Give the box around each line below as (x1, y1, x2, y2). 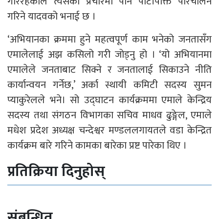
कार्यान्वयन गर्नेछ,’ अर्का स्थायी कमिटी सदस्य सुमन (7, 76, 212, 94)
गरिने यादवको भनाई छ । (7, 8, 96, 25)
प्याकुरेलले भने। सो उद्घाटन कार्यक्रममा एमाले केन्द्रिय (7, 91, 212, 109)
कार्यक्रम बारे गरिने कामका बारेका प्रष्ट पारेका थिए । (7, 137, 187, 154)
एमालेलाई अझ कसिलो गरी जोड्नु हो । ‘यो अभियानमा (7, 46, 212, 64)
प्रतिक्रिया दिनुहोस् (7, 159, 105, 184)
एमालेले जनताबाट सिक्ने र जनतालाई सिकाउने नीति (7, 61, 212, 79)
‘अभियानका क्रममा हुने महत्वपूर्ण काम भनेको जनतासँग (7, 31, 212, 48)
